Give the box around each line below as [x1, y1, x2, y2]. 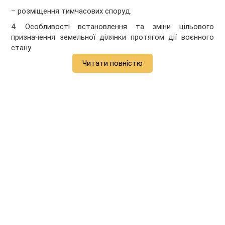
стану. [11, 43, 33, 53]
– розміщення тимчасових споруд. [11, 7, 132, 16]
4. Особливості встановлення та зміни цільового [11, 22, 214, 32]
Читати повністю [82, 59, 143, 68]
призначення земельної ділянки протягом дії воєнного [11, 33, 214, 42]
